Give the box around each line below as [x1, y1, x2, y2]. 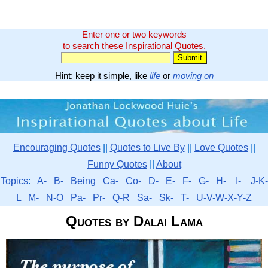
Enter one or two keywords [81, 29, 187, 39]
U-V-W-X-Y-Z [196, 192, 252, 203]
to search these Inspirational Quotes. [62, 41, 206, 51]
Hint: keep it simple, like [54, 71, 150, 81]
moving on [172, 71, 214, 81]
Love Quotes [194, 142, 248, 153]
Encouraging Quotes [13, 142, 100, 153]
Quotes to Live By [109, 142, 185, 153]
